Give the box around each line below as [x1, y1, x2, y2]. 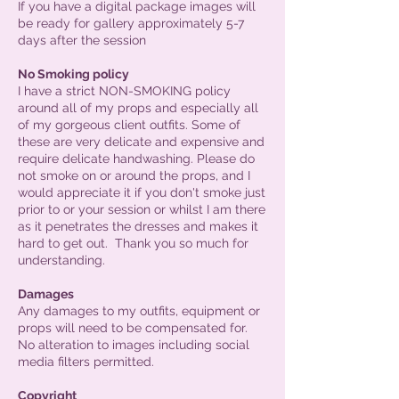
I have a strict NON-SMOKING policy [18, 83, 231, 98]
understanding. [18, 252, 109, 267]
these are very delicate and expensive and [18, 134, 265, 149]
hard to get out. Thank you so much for [18, 235, 248, 250]
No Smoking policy [18, 66, 129, 81]
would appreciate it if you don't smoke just [18, 184, 265, 199]
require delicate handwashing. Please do [18, 151, 255, 166]
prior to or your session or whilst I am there [18, 201, 265, 216]
